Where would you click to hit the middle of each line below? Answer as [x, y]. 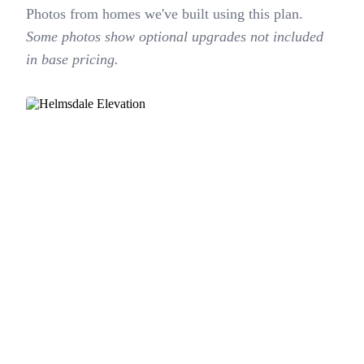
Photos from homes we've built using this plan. [165, 13]
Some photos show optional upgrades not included [175, 36]
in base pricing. [72, 59]
